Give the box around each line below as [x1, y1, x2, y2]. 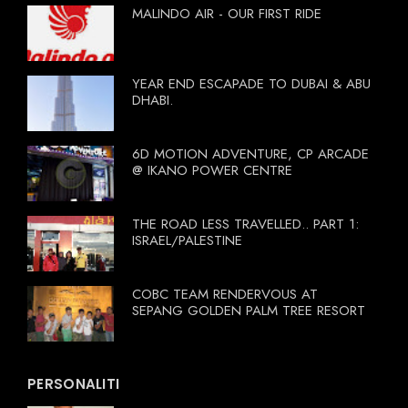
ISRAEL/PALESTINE [132, 230, 242, 251]
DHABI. [132, 90, 173, 111]
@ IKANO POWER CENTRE [132, 160, 292, 181]
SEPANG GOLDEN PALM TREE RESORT [132, 301, 365, 321]
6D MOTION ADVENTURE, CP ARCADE [132, 144, 369, 165]
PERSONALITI [27, 374, 120, 394]
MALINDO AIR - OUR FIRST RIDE [132, 4, 321, 25]
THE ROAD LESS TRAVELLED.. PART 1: [132, 214, 359, 235]
